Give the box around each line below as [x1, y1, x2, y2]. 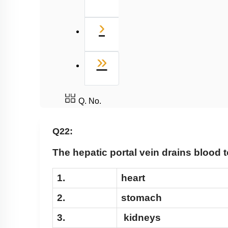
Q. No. [78, 97, 101, 105]
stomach [121, 192, 162, 204]
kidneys [121, 212, 161, 223]
